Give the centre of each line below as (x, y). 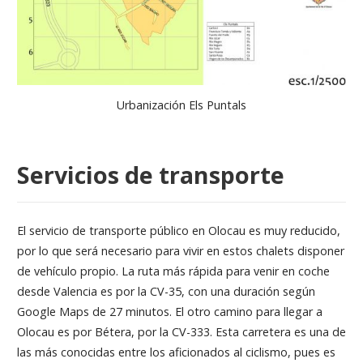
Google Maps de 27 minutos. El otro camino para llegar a (169, 311)
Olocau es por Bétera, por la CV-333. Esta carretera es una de (181, 331)
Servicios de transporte (150, 175)
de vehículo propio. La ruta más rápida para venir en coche (173, 271)
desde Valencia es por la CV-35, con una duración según (166, 291)
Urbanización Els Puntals (181, 105)
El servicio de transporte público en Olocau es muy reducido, (178, 230)
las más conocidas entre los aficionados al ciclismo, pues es (176, 352)
